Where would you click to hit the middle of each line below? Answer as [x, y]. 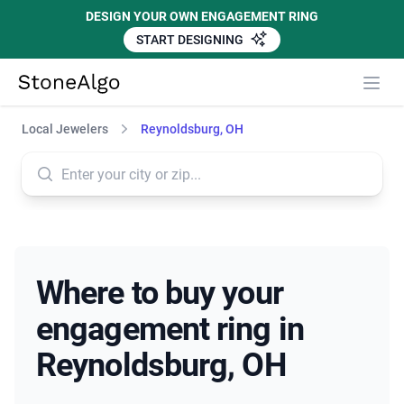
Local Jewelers [65, 129]
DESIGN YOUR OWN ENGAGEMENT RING [202, 16]
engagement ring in [170, 330]
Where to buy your [160, 294]
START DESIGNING [191, 40]
